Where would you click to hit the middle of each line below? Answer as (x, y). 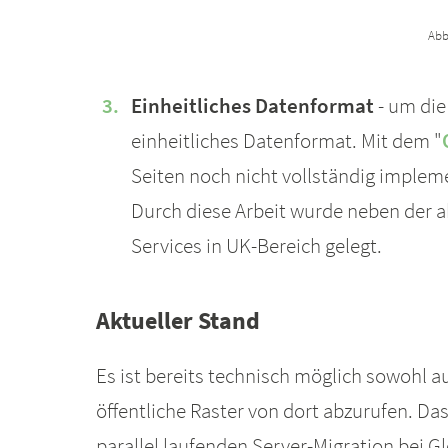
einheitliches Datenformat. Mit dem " (286, 140)
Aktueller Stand (177, 320)
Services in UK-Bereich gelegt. (260, 245)
